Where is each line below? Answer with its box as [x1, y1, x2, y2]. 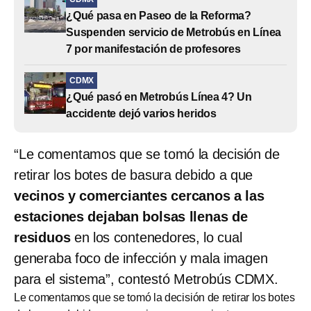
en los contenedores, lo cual [70, 229, 242, 245]
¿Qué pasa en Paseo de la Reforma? [66, 9, 252, 22]
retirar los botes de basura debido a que [14, 167, 253, 183]
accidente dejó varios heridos [66, 107, 217, 119]
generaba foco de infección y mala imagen [14, 250, 268, 266]
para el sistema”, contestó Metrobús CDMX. [14, 271, 278, 287]
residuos [14, 229, 71, 245]
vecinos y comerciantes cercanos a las [14, 187, 264, 203]
